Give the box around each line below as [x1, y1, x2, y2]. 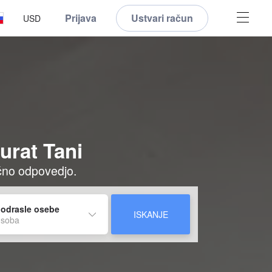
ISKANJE [133, 208, 168, 220]
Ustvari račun [131, 11, 193, 25]
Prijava [65, 11, 97, 25]
